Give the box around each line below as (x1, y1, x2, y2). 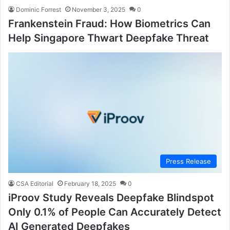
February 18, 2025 (64, 179, 116, 187)
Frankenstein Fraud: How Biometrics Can (8, 17, 210, 30)
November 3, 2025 (72, 6, 125, 14)
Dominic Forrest (16, 6, 61, 14)
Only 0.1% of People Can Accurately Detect (8, 205, 221, 218)
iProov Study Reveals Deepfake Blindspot (8, 191, 214, 204)
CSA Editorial (16, 179, 53, 187)
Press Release (166, 157, 211, 165)
